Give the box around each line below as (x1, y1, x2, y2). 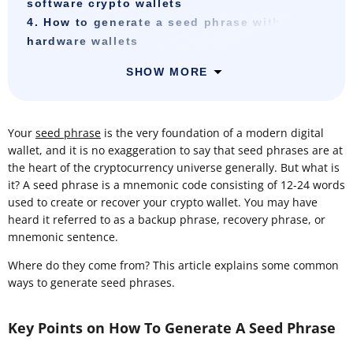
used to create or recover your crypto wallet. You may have (8, 195, 318, 210)
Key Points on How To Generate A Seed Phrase (8, 318, 336, 338)
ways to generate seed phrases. (8, 275, 175, 291)
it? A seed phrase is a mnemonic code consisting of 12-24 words (8, 177, 345, 193)
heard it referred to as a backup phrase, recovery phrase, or (8, 212, 325, 228)
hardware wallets (27, 35, 139, 48)
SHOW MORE (125, 65, 209, 79)
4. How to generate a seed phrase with (27, 16, 282, 29)
